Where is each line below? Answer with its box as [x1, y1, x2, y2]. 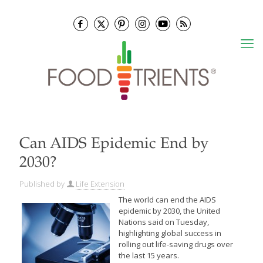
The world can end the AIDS [118, 194, 216, 205]
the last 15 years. [118, 250, 179, 261]
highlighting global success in [118, 228, 221, 238]
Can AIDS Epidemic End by [19, 137, 208, 152]
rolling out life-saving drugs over [118, 239, 233, 249]
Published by [19, 178, 65, 189]
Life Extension [76, 178, 124, 189]
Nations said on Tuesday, [118, 217, 209, 227]
